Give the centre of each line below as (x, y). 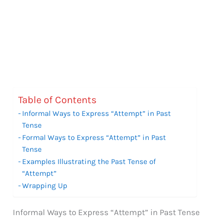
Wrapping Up (45, 185)
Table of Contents (58, 100)
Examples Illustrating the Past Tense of (89, 161)
